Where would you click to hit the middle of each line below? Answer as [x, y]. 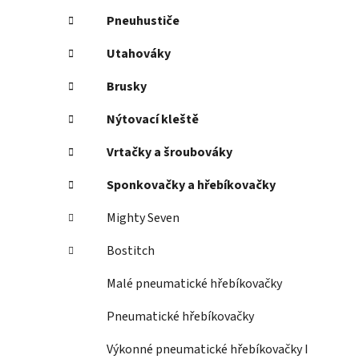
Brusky [127, 87]
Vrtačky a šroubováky [169, 153]
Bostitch [131, 251]
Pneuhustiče [143, 21]
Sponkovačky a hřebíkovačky [191, 186]
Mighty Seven [143, 218]
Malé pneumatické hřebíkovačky [194, 284]
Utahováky [139, 54]
